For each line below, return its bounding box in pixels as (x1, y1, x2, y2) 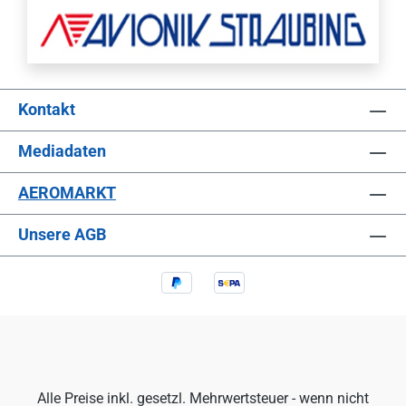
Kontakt (18, 100, 75, 120)
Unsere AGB (18, 225, 106, 245)
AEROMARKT (18, 183, 116, 203)
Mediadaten (18, 141, 106, 161)
